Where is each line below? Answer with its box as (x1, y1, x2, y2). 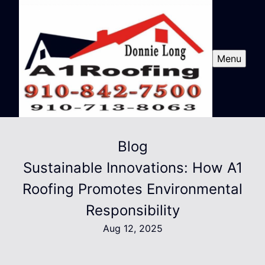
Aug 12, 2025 (102, 222, 163, 235)
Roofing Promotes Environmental (22, 180, 243, 198)
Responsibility (85, 202, 180, 219)
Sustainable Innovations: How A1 (22, 159, 243, 177)
